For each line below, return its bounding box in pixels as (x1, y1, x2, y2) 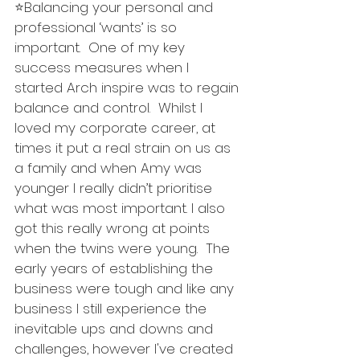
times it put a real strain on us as (14, 138, 235, 157)
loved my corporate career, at (14, 118, 219, 137)
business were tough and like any (14, 279, 238, 298)
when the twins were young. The (14, 239, 234, 258)
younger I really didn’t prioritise (14, 178, 216, 198)
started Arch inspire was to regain (14, 78, 243, 97)
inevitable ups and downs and (14, 319, 217, 338)
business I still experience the (14, 299, 211, 318)
